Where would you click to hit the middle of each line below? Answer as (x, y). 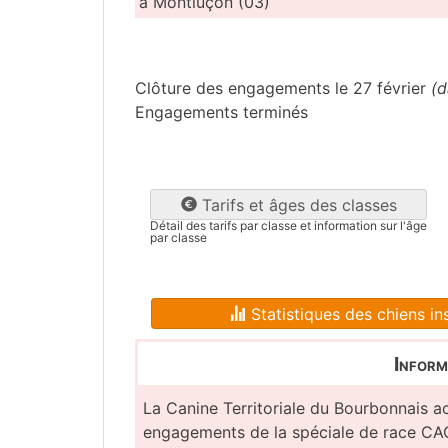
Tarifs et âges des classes (296, 205)
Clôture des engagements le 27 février (283, 87)
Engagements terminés (221, 111)
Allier (156, 45)
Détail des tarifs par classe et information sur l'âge (288, 226)
